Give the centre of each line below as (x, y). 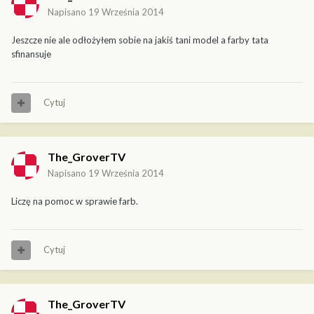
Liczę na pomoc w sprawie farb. (75, 202)
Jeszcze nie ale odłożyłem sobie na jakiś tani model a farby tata (140, 40)
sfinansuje (31, 54)
